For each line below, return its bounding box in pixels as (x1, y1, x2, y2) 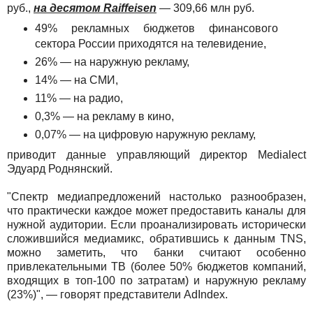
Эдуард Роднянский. (7, 162, 112, 175)
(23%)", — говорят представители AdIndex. (7, 288, 228, 300)
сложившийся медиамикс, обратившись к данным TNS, (7, 232, 306, 245)
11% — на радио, (34, 92, 126, 104)
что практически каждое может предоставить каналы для (7, 204, 306, 217)
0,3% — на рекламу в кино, (34, 110, 177, 122)
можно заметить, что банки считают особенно (7, 246, 306, 259)
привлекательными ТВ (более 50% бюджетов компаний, (7, 260, 306, 272)
